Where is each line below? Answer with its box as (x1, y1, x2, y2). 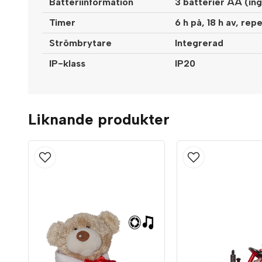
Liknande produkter (28, 109, 170, 129)
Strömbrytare (49, 37, 112, 49)
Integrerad (175, 37, 223, 49)
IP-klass (49, 58, 85, 70)
